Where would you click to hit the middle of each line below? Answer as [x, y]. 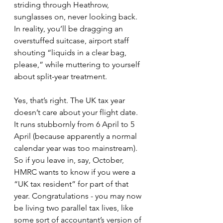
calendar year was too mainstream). [77, 148]
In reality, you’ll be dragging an [69, 29]
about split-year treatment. [60, 76]
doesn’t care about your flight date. [77, 112]
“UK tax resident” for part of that [72, 184]
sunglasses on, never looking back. [77, 17]
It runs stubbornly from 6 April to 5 [75, 124]
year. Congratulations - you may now [79, 196]
